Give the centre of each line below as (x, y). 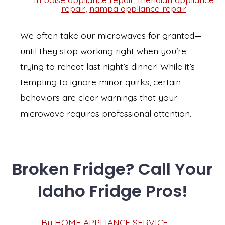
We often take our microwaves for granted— (111, 35)
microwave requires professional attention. (106, 113)
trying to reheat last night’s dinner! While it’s (107, 66)
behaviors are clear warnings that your (99, 97)
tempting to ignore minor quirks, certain (100, 82)
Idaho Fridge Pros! (113, 191)
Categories (44, 8)
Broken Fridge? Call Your (113, 169)
